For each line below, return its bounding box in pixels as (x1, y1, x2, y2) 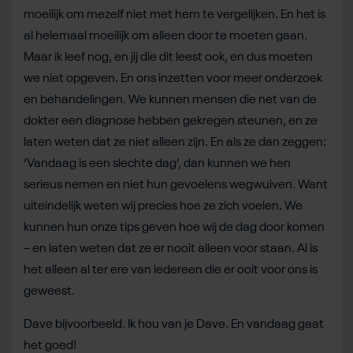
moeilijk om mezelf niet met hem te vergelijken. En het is (24, 8, 325, 21)
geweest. (24, 284, 75, 298)
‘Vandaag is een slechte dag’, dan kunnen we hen (24, 157, 291, 170)
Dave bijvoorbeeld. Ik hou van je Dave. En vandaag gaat (24, 318, 324, 331)
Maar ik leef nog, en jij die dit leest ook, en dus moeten (24, 50, 313, 64)
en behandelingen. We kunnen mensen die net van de (24, 93, 317, 106)
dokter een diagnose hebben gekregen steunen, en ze (24, 114, 318, 128)
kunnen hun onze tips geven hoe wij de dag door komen (24, 221, 325, 234)
